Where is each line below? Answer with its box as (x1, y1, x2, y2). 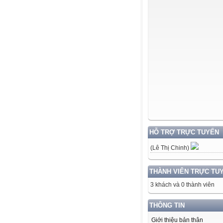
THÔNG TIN (149, 202, 185, 209)
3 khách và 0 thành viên (150, 181, 215, 188)
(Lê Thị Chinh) (150, 144, 191, 151)
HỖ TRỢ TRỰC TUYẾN (149, 128, 219, 136)
